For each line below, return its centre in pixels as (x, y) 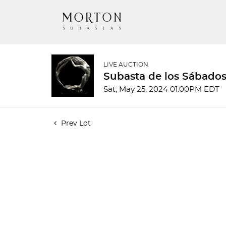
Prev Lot (75, 124)
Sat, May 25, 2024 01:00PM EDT (161, 90)
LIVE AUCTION (126, 65)
